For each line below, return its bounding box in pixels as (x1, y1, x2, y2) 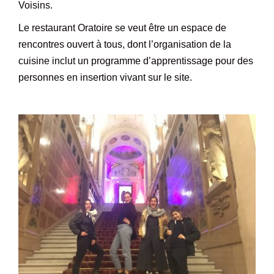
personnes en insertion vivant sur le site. (18, 72, 192, 83)
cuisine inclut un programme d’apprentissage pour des (18, 55, 253, 66)
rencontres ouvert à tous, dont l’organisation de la (18, 39, 231, 50)
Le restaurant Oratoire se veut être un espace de (18, 22, 226, 33)
